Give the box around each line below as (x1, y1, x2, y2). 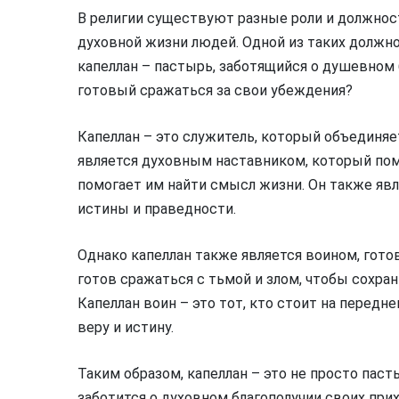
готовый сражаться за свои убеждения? (77, 82, 353, 99)
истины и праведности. (77, 200, 236, 217)
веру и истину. (77, 319, 174, 336)
